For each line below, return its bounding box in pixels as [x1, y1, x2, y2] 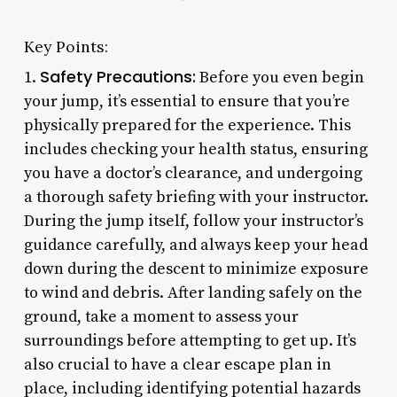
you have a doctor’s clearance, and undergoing [23, 162, 362, 183]
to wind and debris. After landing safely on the [23, 282, 362, 303]
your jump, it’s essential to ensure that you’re [23, 90, 350, 112]
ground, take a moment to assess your [23, 306, 299, 327]
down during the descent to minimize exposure [23, 258, 369, 279]
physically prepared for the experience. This [23, 114, 351, 136]
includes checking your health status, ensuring [23, 138, 368, 160]
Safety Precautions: [39, 65, 196, 88]
